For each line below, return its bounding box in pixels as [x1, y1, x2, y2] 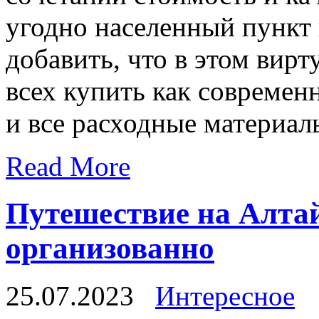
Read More [6, 150, 130, 182]
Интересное [155, 281, 295, 312]
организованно [6, 231, 214, 266]
